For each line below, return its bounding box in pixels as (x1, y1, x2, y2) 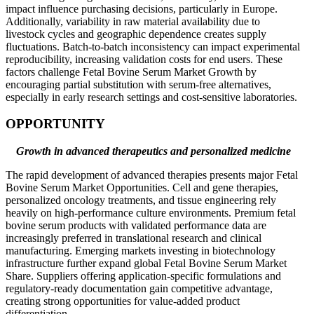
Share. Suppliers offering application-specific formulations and (6, 270, 281, 282)
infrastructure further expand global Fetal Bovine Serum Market (6, 257, 287, 270)
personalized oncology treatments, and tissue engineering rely (6, 194, 276, 207)
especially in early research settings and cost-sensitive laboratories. (6, 90, 297, 103)
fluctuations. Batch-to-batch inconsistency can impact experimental (6, 40, 300, 53)
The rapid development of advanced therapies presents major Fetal (6, 169, 298, 182)
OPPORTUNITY (6, 116, 105, 132)
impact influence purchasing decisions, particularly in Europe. (6, 2, 278, 15)
